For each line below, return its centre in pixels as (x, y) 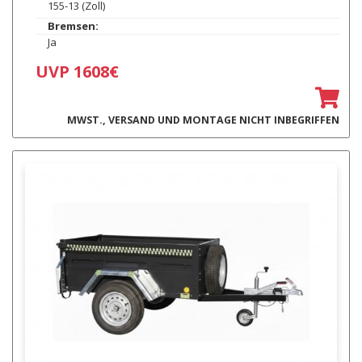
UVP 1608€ (77, 71)
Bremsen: (73, 25)
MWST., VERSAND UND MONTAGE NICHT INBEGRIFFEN (203, 120)
